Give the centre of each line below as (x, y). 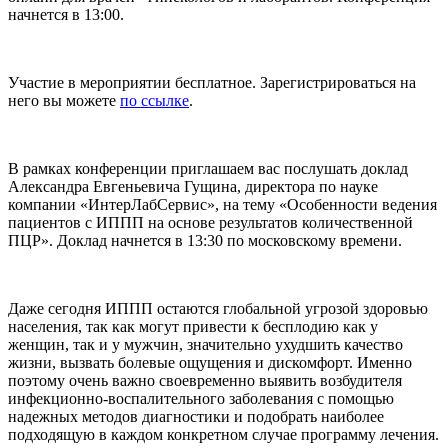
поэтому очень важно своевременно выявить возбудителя (205, 380)
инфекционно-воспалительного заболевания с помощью (201, 398)
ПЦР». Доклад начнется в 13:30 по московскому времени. (205, 240)
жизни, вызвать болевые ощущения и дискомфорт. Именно (210, 362)
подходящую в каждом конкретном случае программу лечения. (223, 434)
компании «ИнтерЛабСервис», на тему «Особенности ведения (222, 204)
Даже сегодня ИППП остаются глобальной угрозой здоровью (218, 308)
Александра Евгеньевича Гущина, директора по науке (193, 186)
